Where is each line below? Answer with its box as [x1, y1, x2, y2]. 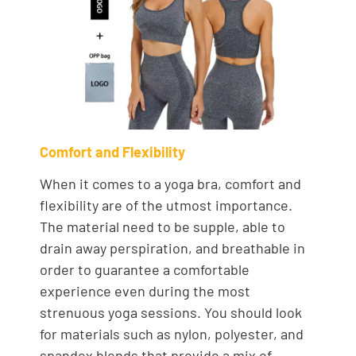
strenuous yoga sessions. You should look [40, 304, 302, 322]
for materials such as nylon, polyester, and [40, 325, 304, 343]
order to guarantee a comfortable [40, 261, 250, 279]
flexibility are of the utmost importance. [40, 196, 292, 215]
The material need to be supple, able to [40, 218, 285, 236]
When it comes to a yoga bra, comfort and [40, 175, 301, 193]
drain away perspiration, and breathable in [40, 239, 305, 257]
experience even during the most [40, 282, 250, 300]
